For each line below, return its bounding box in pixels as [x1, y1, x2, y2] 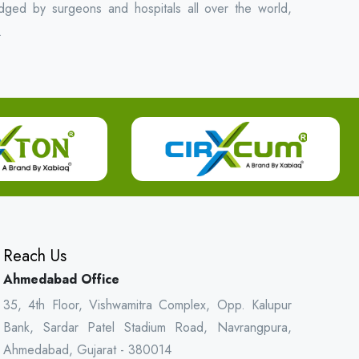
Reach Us [3, 244, 67, 268]
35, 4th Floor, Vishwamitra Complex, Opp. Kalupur [3, 296, 292, 314]
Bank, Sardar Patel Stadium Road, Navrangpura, [3, 318, 292, 337]
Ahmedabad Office [3, 270, 119, 288]
